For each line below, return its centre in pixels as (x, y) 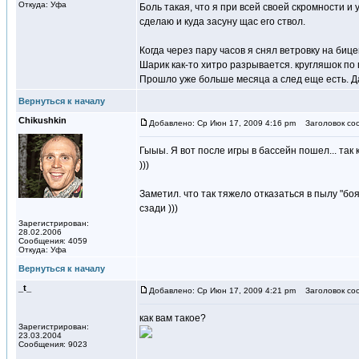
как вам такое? (173, 318)
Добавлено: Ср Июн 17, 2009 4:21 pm (222, 290)
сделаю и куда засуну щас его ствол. (222, 22)
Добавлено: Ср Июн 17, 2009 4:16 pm (222, 123)
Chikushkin (42, 120)
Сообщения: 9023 (53, 344)
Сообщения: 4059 (53, 241)
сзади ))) (159, 208)
